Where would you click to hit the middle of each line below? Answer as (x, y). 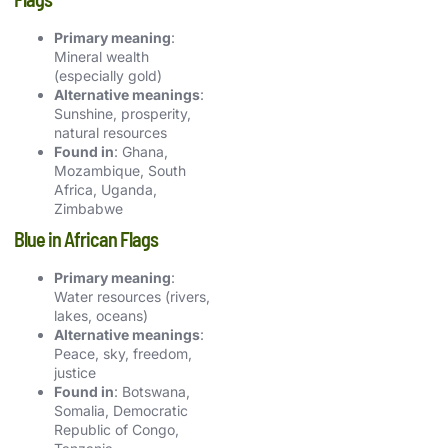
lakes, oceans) (101, 315)
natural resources (110, 132)
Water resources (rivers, (132, 296)
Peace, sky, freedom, (123, 353)
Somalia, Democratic (121, 410)
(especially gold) (108, 75)
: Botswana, (152, 391)
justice (75, 372)
